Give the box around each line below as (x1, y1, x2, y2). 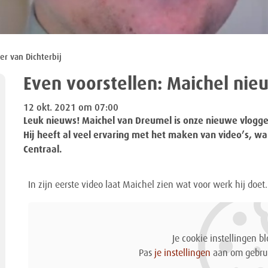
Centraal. (23, 145, 62, 155)
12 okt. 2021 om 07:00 (23, 103, 118, 113)
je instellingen (154, 248, 211, 258)
